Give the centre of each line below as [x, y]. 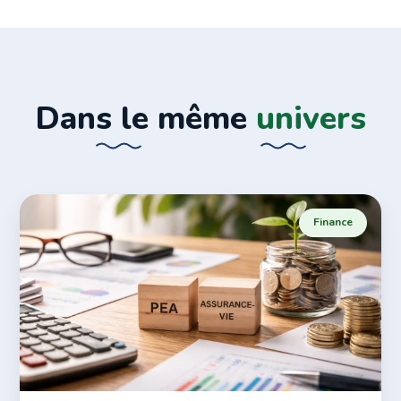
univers [311, 119]
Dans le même [145, 119]
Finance [333, 222]
